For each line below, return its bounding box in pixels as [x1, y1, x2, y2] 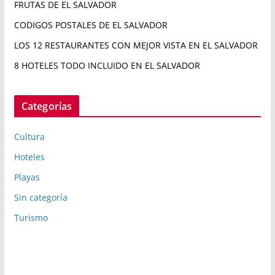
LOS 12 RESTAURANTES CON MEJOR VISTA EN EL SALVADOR [14, 39, 258, 51]
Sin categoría [14, 191, 68, 203]
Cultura [14, 130, 45, 142]
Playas [14, 171, 40, 183]
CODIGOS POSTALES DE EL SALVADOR [14, 18, 168, 31]
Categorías [21, 99, 72, 113]
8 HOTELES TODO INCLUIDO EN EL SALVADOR [14, 59, 200, 71]
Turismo [14, 211, 48, 223]
